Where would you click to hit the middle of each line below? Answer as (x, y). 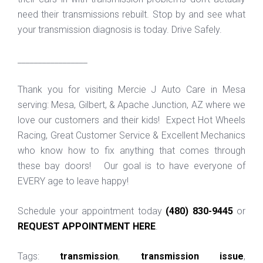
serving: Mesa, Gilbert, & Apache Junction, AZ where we (131, 104)
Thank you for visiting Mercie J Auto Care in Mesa (131, 89)
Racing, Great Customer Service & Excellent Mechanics (131, 135)
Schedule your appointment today (92, 211)
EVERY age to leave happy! (73, 181)
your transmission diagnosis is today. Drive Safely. (120, 29)
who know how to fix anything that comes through (131, 150)
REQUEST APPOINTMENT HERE (87, 226)
